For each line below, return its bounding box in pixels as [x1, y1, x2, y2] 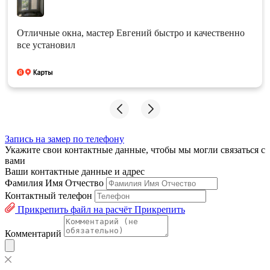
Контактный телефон [5, 190, 92, 201]
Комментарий [5, 228, 61, 239]
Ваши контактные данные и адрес [5, 166, 145, 177]
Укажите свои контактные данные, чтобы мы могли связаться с [5, 145, 265, 155]
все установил [17, 40, 75, 50]
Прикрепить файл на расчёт [17, 204, 132, 215]
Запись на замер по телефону [5, 134, 124, 144]
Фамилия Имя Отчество [5, 178, 104, 188]
